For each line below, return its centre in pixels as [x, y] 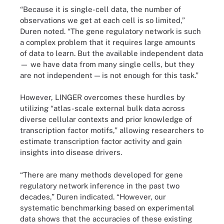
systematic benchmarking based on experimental [107, 207]
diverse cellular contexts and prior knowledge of [106, 119]
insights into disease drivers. [71, 152]
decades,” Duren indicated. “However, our [93, 196]
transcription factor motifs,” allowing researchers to [112, 130]
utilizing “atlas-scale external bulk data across [102, 108]
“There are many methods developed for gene [101, 174]
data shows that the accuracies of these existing [106, 218]
